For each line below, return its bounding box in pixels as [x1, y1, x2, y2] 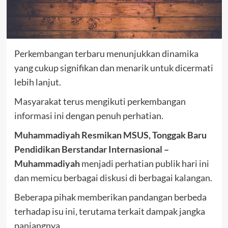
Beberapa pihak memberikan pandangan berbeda [14, 191, 207, 203]
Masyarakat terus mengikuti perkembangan [14, 95, 186, 107]
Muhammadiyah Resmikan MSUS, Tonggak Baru [14, 129, 207, 140]
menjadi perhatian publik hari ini [79, 157, 209, 169]
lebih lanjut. [14, 76, 61, 88]
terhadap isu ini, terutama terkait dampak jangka [14, 205, 205, 217]
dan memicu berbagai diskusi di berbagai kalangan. [14, 172, 212, 183]
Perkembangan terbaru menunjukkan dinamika [14, 47, 198, 59]
